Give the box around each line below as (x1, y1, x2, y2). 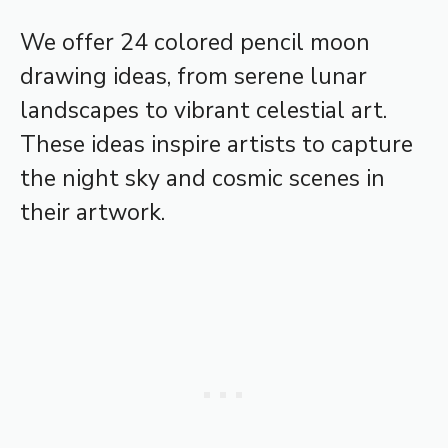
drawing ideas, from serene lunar (20, 61, 367, 93)
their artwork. (20, 197, 165, 229)
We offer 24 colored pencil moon (20, 27, 370, 59)
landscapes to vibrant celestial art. (20, 95, 387, 127)
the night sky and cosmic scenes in (20, 163, 385, 195)
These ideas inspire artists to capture (20, 129, 413, 161)
